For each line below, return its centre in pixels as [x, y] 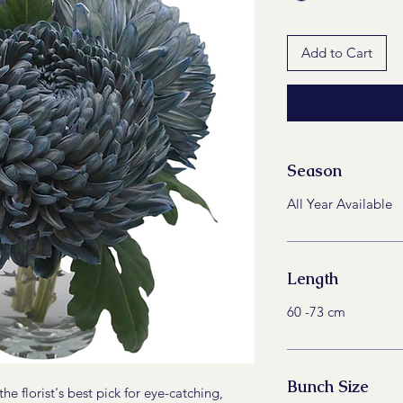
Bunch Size [328, 386]
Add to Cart [337, 53]
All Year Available [340, 203]
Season [314, 170]
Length [313, 278]
